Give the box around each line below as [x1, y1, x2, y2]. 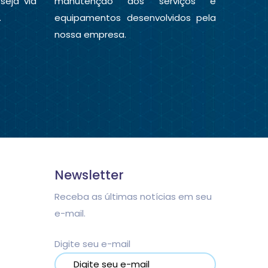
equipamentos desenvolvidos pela [54, 11, 216, 24]
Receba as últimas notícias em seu [54, 190, 212, 203]
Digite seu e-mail [54, 237, 130, 250]
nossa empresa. [54, 28, 126, 41]
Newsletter [54, 166, 124, 184]
